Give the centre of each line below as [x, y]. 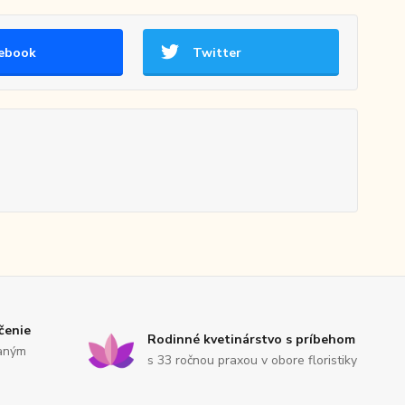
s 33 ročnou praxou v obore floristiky [253, 361]
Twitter [217, 53]
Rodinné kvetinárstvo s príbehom [252, 340]
